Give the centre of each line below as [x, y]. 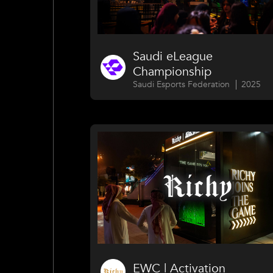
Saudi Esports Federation [182, 85]
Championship [172, 72]
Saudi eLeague [173, 57]
